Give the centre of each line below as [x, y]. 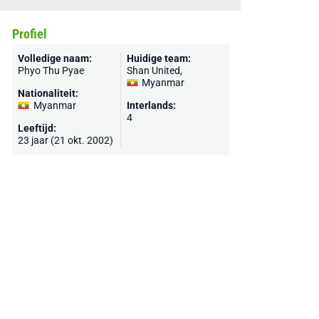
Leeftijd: [37, 128]
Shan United [153, 70]
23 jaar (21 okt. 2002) [65, 140]
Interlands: [151, 105]
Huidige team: [158, 58]
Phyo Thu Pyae [51, 70]
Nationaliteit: [48, 93]
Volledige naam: [54, 58]
